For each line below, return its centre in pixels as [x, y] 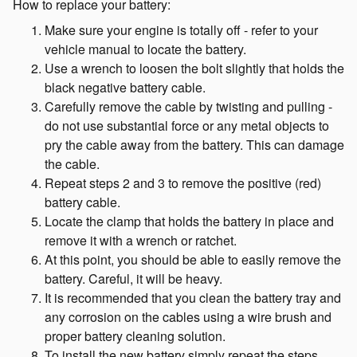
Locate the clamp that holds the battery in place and [189, 221]
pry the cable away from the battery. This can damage [194, 145]
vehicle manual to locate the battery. [145, 49]
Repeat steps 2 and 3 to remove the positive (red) [183, 183]
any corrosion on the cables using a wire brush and [188, 317]
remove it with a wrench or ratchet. [141, 240]
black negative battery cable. [125, 87]
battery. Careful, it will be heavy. [133, 279]
